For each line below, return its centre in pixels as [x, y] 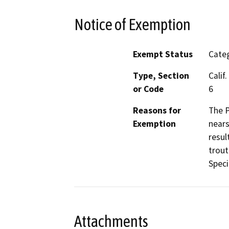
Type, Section [161, 76]
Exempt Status [163, 54]
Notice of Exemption [132, 24]
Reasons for [157, 111]
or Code [148, 89]
